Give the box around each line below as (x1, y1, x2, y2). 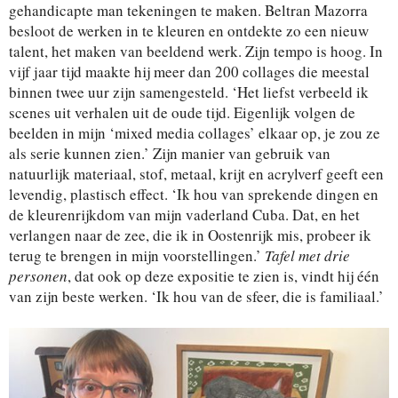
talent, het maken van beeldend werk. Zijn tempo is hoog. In (9, 40, 383, 61)
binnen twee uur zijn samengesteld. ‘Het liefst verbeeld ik (9, 81, 369, 102)
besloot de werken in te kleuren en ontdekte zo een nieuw (9, 20, 369, 41)
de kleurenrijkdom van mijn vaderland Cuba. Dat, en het (9, 203, 360, 225)
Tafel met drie (265, 244, 350, 266)
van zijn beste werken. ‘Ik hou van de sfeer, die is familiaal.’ (9, 285, 384, 306)
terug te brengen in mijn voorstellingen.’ (9, 244, 265, 266)
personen (9, 265, 68, 286)
